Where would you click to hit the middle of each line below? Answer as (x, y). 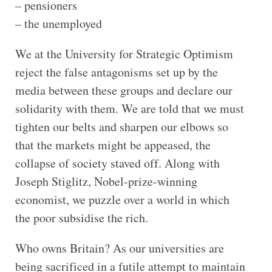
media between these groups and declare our (124, 90)
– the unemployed (58, 23)
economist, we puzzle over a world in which (122, 199)
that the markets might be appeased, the (113, 145)
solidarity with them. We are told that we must (129, 108)
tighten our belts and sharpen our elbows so (121, 127)
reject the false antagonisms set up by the (116, 72)
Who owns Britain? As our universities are (119, 248)
